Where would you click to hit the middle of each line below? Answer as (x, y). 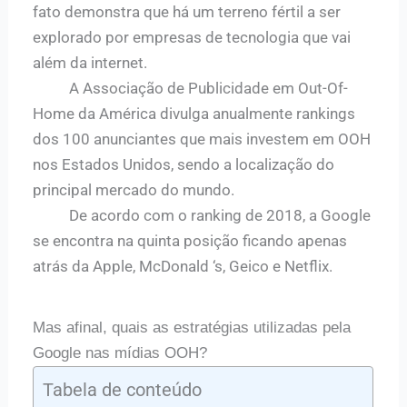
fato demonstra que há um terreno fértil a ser (187, 12)
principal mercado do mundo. (134, 190)
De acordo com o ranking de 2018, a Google (202, 215)
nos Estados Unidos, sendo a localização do (184, 164)
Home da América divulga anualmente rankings (194, 114)
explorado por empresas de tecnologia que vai (192, 37)
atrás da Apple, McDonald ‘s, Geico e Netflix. (187, 266)
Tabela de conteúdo (123, 390)
